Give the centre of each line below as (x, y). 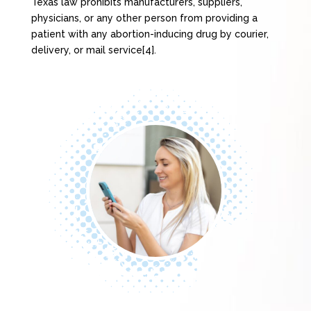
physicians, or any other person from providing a (144, 18)
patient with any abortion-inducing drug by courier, (150, 34)
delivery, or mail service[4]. (93, 50)
